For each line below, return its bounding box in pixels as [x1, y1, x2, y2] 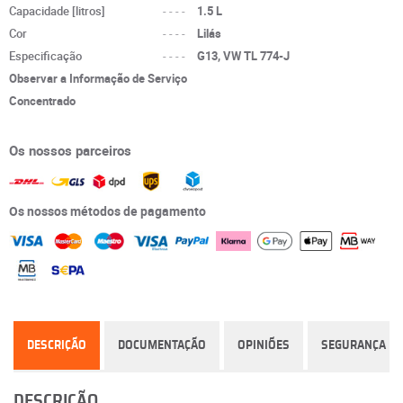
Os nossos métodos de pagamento [9, 201, 206, 219]
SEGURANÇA [321, 339, 386, 353]
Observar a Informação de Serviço [9, 70, 187, 86]
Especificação [9, 48, 82, 64]
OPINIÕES [237, 339, 290, 353]
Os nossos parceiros [9, 141, 131, 159]
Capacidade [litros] [9, 3, 105, 19]
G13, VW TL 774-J [197, 48, 291, 64]
